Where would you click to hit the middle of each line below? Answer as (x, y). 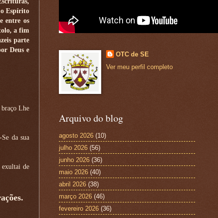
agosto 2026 (76, 135)
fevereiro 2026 (79, 208)
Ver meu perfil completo (139, 67)
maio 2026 (73, 172)
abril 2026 (73, 184)
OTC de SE (132, 54)
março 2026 (75, 196)
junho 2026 (74, 160)
